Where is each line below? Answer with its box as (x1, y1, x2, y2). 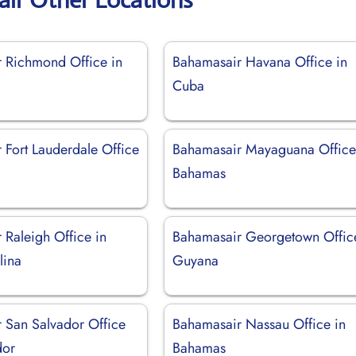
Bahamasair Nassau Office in (172, 313, 346, 335)
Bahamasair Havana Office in (172, 51, 348, 72)
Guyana (172, 250, 219, 271)
